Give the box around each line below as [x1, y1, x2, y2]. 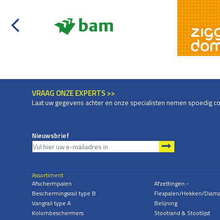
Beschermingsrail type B [32, 188, 96, 198]
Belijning [154, 198, 177, 208]
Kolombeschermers [32, 208, 83, 218]
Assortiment [32, 170, 63, 180]
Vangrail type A [32, 198, 71, 208]
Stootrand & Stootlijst [154, 208, 210, 218]
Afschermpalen [32, 178, 72, 188]
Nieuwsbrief [32, 130, 69, 141]
